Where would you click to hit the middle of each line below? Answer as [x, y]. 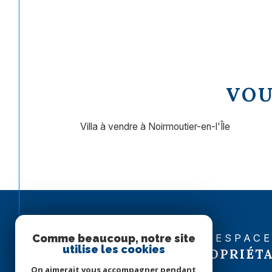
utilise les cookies [114, 249]
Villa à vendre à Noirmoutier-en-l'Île [155, 126]
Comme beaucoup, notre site [114, 238]
